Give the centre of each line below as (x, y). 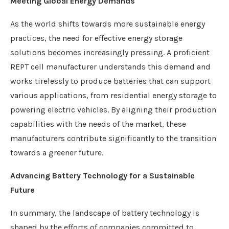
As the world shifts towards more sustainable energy (108, 24)
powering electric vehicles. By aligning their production (113, 110)
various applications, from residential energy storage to (113, 96)
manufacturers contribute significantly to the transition (113, 139)
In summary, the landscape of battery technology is (105, 213)
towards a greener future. (57, 153)
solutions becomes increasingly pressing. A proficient (110, 53)
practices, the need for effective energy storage (96, 38)
